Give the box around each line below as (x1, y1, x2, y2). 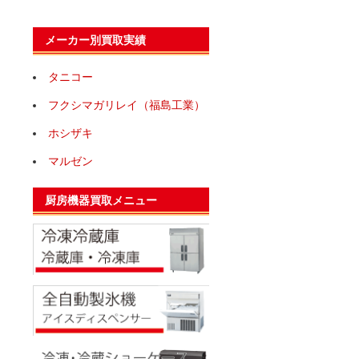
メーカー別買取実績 (45, 34, 146, 47)
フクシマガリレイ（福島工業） (48, 99, 205, 112)
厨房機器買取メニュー (45, 194, 157, 208)
